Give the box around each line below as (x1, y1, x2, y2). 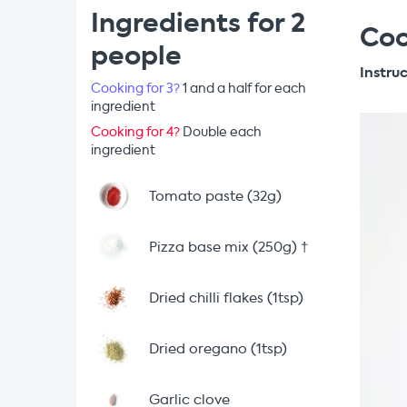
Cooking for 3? (91, 80, 183, 97)
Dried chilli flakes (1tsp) (149, 289, 303, 307)
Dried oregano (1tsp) (149, 340, 287, 358)
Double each (183, 124, 262, 141)
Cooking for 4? (91, 124, 183, 141)
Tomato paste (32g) (149, 187, 282, 205)
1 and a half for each (183, 80, 306, 97)
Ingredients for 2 (91, 5, 305, 41)
